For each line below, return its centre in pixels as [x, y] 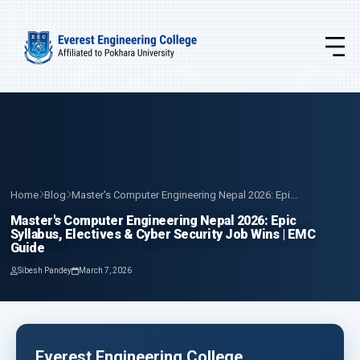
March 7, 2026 [105, 270]
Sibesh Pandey [44, 270]
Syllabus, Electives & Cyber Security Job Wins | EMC [162, 234]
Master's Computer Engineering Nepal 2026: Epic [153, 220]
